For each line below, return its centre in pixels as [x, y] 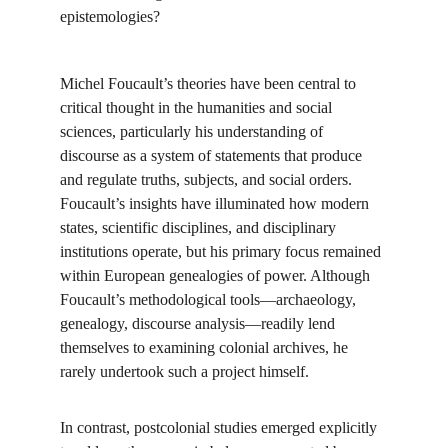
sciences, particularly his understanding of [193, 131]
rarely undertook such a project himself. [184, 371]
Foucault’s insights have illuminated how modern [216, 203]
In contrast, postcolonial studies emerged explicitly [220, 427]
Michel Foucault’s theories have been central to [210, 83]
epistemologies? [110, 16]
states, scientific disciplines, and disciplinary [200, 227]
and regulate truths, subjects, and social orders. [208, 179]
